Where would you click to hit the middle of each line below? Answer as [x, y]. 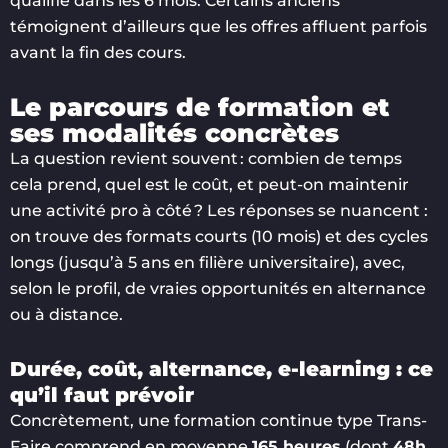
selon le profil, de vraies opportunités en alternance [218, 288]
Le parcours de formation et [200, 106]
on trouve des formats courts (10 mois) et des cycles [219, 236]
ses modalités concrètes [174, 132]
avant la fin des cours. [98, 52]
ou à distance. [66, 314]
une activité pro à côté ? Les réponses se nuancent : [219, 210]
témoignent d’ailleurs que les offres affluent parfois [218, 26]
